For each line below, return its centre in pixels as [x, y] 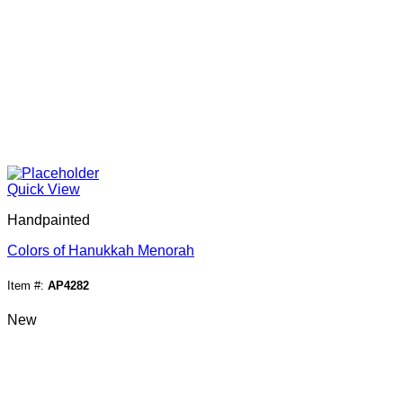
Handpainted [49, 219]
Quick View [44, 189]
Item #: [27, 285]
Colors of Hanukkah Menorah [101, 250]
